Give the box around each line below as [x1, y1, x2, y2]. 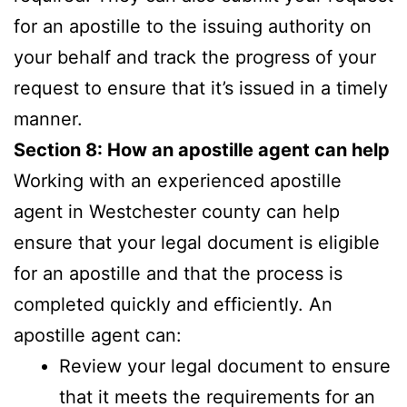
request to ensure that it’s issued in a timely [14, 76, 388, 99]
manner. [14, 107, 83, 130]
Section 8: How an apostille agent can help [14, 138, 390, 161]
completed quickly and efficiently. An [14, 293, 333, 315]
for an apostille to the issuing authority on [14, 15, 372, 37]
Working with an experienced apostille [14, 169, 342, 192]
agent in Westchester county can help [14, 200, 340, 223]
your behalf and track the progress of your [14, 45, 376, 68]
